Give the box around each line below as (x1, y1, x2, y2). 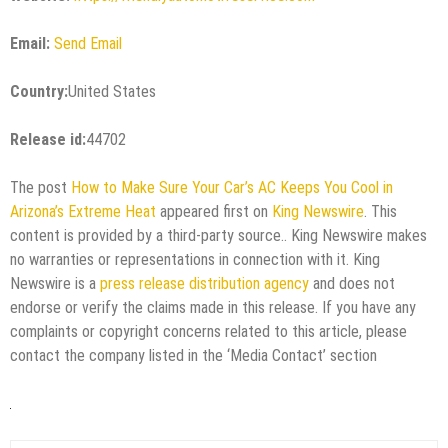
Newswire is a (10, 273, 100, 293)
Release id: (10, 129, 86, 149)
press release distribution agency (100, 273, 309, 293)
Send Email (54, 33, 122, 53)
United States (68, 81, 156, 101)
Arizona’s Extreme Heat (10, 201, 156, 221)
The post (10, 177, 71, 197)
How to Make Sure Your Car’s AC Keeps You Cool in (71, 177, 393, 197)
